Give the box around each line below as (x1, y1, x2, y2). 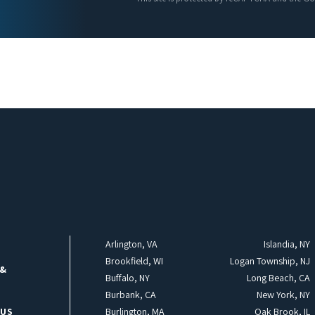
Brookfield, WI (105, 255, 163, 268)
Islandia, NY (263, 238, 310, 251)
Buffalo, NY (105, 271, 150, 285)
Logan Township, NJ (229, 255, 310, 268)
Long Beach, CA (246, 271, 310, 285)
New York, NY (256, 288, 310, 302)
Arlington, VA (105, 238, 157, 251)
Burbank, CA (105, 288, 156, 302)
